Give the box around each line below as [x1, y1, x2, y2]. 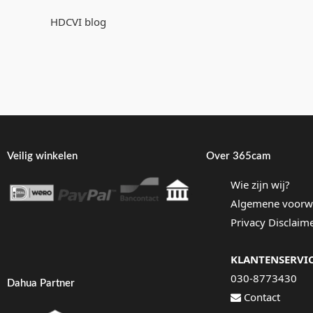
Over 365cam [206, 150, 270, 161]
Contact [241, 290, 280, 305]
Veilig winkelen [7, 150, 78, 161]
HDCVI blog [50, 15, 106, 29]
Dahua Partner [7, 277, 75, 289]
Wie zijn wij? [231, 177, 290, 191]
